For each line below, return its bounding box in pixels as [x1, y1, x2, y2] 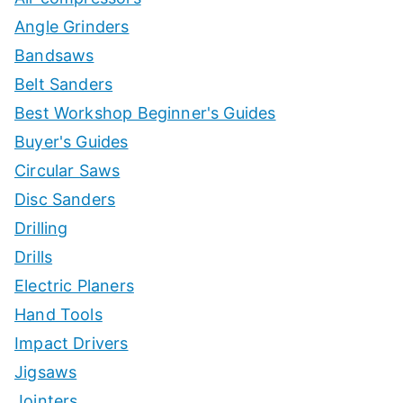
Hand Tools [14, 305, 103, 325]
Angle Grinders [14, 17, 130, 37]
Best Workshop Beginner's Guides [14, 103, 276, 123]
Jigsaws [14, 363, 77, 382]
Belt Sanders [14, 75, 113, 94]
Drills [14, 247, 53, 267]
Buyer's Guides [14, 132, 129, 152]
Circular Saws [14, 161, 121, 181]
